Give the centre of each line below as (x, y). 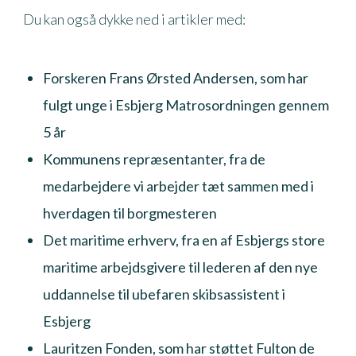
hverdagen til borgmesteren (130, 213)
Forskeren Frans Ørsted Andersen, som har (175, 77)
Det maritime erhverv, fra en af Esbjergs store (184, 240)
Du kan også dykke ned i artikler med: (134, 19)
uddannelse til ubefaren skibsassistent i (164, 294)
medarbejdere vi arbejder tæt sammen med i (178, 186)
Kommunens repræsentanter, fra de (154, 159)
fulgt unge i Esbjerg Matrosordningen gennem (186, 104)
